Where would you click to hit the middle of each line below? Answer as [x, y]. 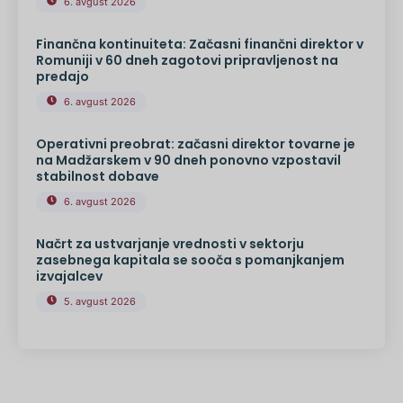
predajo [63, 77]
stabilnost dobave [98, 177]
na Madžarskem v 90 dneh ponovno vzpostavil [188, 161]
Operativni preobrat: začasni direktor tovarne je [196, 144]
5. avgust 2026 [100, 302]
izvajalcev [69, 277]
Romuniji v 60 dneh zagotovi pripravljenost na [187, 61]
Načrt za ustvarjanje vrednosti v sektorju [170, 244]
